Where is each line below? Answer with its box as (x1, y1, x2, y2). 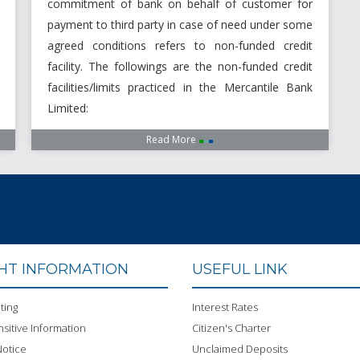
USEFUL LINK (192, 260, 288, 279)
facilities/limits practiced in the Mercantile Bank (47, 80, 313, 96)
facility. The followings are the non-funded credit (47, 59, 313, 75)
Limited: (47, 100, 88, 117)
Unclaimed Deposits (192, 342, 288, 357)
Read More (145, 133, 198, 147)
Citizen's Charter (192, 321, 271, 336)
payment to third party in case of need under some (47, 17, 313, 33)
